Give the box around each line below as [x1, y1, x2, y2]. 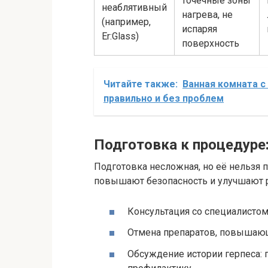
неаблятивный [102, 1, 167, 13]
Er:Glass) [102, 30, 139, 42]
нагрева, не [182, 8, 233, 20]
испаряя [182, 23, 217, 35]
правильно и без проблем [103, 92, 224, 104]
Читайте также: [103, 78, 178, 90]
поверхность [182, 37, 239, 49]
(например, [102, 16, 151, 28]
